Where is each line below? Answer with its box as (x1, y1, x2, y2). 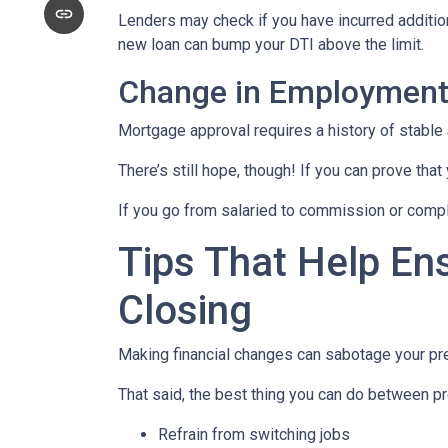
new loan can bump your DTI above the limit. (118, 35, 424, 54)
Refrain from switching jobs (158, 425, 350, 444)
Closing (118, 287, 252, 334)
